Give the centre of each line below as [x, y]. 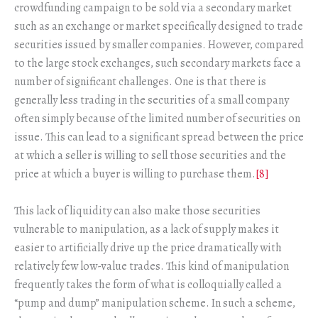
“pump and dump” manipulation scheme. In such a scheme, [155, 303]
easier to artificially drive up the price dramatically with [148, 247]
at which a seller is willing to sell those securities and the [150, 156]
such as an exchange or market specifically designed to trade [159, 27]
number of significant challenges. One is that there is [140, 82]
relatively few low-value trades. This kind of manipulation [152, 266]
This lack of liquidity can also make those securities [137, 210]
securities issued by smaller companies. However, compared [159, 45]
